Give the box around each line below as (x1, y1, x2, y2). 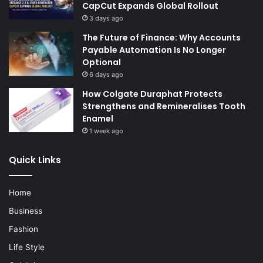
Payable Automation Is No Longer (82, 44, 226, 56)
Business (9, 206, 42, 216)
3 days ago (89, 14, 123, 23)
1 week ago (89, 127, 123, 136)
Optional (82, 56, 121, 69)
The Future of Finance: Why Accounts (82, 32, 241, 44)
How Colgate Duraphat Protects (82, 88, 222, 100)
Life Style (9, 242, 45, 252)
